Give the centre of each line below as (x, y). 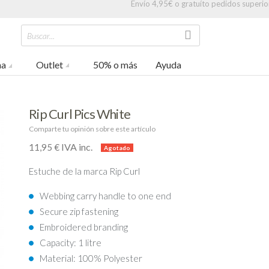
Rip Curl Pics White (80, 113)
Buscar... (41, 35)
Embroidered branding (84, 227)
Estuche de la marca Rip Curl (85, 171)
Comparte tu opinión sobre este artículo (92, 128)
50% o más (116, 64)
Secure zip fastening (79, 211)
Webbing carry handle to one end (106, 195)
